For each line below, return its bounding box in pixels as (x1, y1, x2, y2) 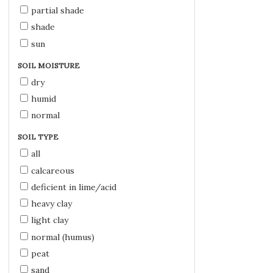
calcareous (31, 165, 75, 176)
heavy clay (31, 198, 73, 210)
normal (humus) (31, 231, 95, 243)
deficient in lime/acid (31, 181, 117, 193)
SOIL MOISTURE (18, 60, 82, 70)
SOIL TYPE (18, 132, 60, 142)
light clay (31, 214, 69, 226)
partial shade (31, 5, 85, 16)
